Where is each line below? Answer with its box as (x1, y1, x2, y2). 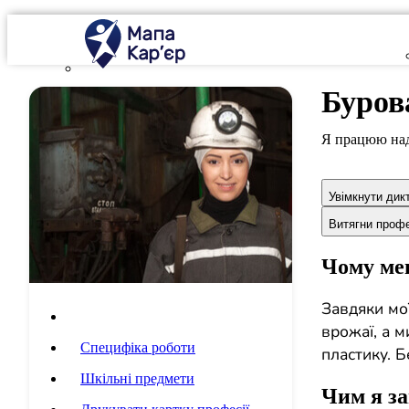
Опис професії (80, 309, 170, 324)
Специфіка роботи (80, 340, 195, 355)
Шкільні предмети (80, 371, 194, 386)
